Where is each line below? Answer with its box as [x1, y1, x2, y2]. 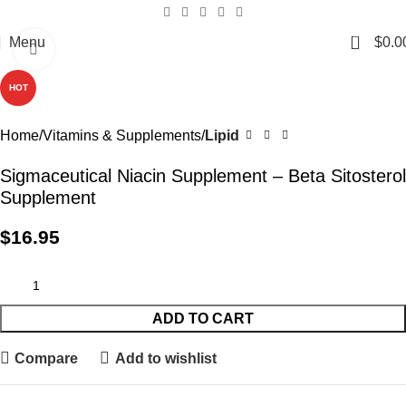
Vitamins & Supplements [43, 128, 201, 143]
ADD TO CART [152, 311, 254, 326]
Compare [14, 350, 79, 366]
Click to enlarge [53, 42, 151, 57]
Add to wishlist [114, 350, 217, 366]
